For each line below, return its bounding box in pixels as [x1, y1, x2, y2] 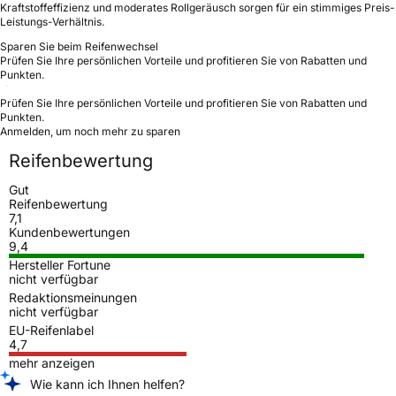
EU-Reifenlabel [9, 322, 94, 338]
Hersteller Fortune [9, 256, 110, 272]
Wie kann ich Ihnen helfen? [30, 376, 185, 392]
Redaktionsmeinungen [9, 289, 137, 305]
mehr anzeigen [9, 354, 95, 370]
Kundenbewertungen [9, 224, 130, 240]
